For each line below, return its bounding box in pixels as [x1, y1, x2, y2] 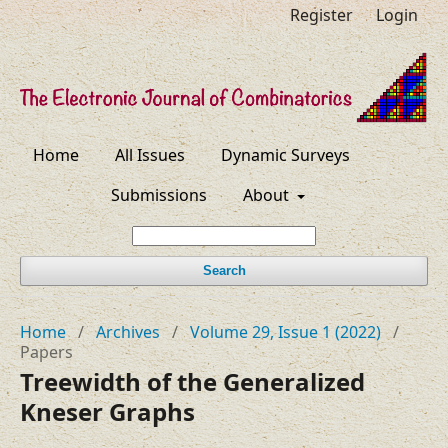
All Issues [115, 144, 186, 167]
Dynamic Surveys [221, 144, 351, 167]
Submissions [110, 184, 207, 207]
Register [290, 4, 353, 26]
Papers [20, 341, 73, 364]
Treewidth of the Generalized [20, 365, 365, 399]
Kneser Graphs [20, 395, 195, 429]
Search [202, 263, 246, 279]
